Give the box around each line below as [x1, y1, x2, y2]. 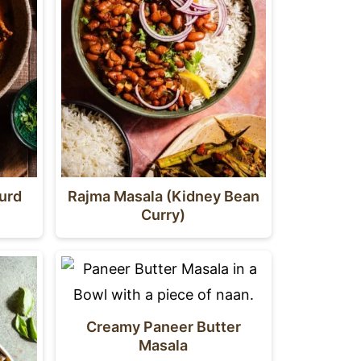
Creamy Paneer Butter [85, 318, 241, 336]
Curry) [141, 206, 186, 224]
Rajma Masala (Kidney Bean [67, 188, 259, 205]
